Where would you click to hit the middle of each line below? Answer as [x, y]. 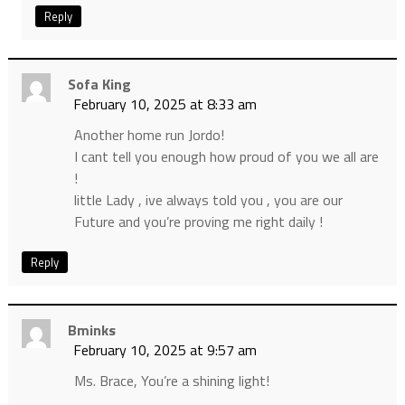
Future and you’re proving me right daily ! [198, 221]
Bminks [91, 330]
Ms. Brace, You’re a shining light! [171, 380]
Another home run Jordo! [149, 134]
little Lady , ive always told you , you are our [208, 199]
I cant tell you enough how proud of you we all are [226, 156]
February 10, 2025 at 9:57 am [165, 349]
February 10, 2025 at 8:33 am [165, 104]
